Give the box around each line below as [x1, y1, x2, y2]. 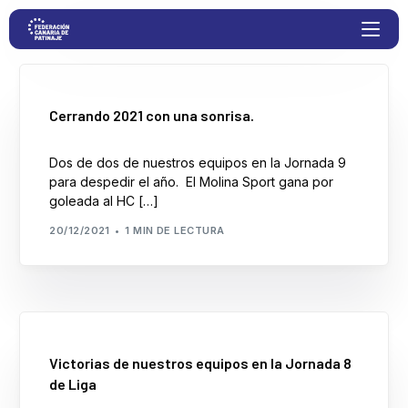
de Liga [49, 375, 97, 393]
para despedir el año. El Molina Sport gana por [49, 174, 334, 190]
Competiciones [19, 158, 139, 180]
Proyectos [19, 105, 102, 127]
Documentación [19, 316, 147, 339]
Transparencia [19, 263, 136, 286]
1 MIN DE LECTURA [125, 223, 225, 237]
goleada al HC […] [49, 193, 159, 209]
